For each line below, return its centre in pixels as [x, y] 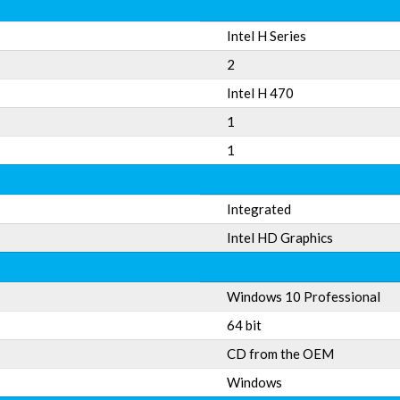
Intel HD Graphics [280, 237]
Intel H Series [267, 36]
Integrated [259, 209]
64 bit [244, 325]
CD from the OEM [280, 354]
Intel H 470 [260, 93]
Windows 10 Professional [304, 296]
